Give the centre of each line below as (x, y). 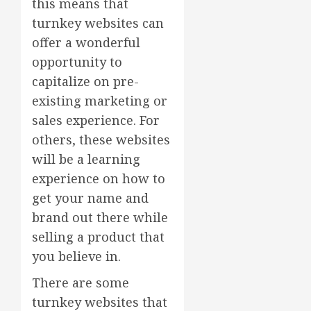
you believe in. (76, 257)
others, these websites (101, 140)
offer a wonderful (86, 43)
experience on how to (99, 179)
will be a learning (86, 159)
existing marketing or (100, 101)
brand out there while (100, 218)
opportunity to (77, 62)
